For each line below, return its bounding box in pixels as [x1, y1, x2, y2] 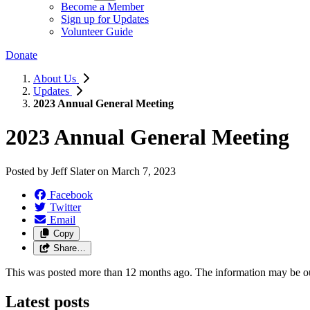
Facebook [50, 188, 93, 201]
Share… [53, 242, 86, 253]
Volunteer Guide [61, 26, 133, 37]
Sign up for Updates [61, 13, 149, 25]
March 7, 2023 [111, 165, 176, 177]
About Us [33, 73, 79, 84]
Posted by [6, 165, 51, 177]
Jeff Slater [51, 165, 95, 177]
